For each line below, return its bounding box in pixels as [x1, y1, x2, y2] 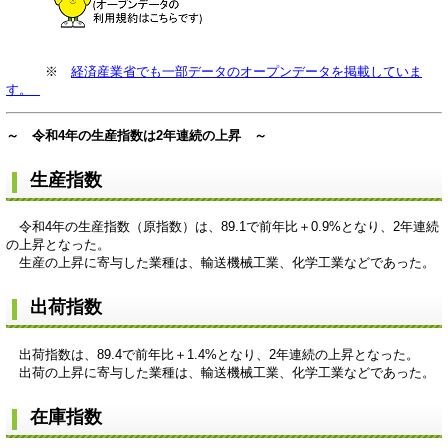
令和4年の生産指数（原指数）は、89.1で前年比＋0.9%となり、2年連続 [6, 219, 439, 235]
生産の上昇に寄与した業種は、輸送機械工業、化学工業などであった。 [6, 255, 435, 271]
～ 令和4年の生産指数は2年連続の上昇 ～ [6, 127, 267, 143]
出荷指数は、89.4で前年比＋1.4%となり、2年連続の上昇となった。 [6, 346, 419, 362]
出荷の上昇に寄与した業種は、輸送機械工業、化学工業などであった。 [6, 364, 435, 380]
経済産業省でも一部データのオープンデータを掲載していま [71, 63, 422, 79]
